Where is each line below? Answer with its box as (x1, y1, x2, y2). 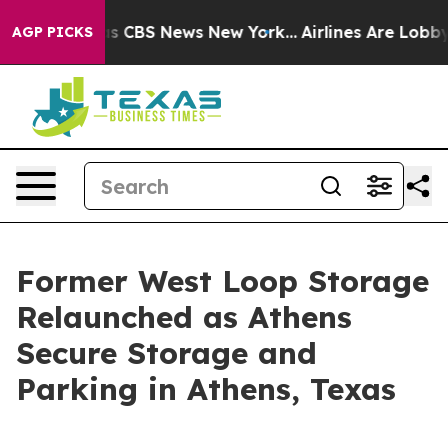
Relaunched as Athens (16, 298, 352, 336)
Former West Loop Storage (16, 262, 429, 300)
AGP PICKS (12, 23, 93, 41)
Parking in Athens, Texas (16, 370, 396, 408)
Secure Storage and (16, 334, 317, 372)
